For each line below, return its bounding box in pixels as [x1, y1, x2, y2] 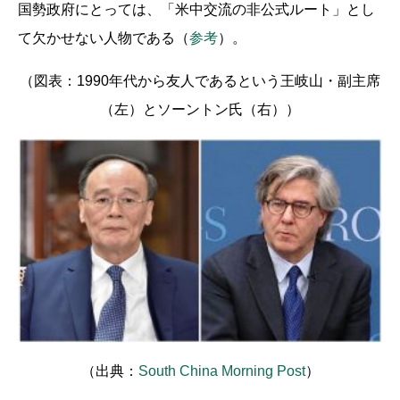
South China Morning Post [137, 363, 305, 379]
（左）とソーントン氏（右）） [100, 101, 300, 117]
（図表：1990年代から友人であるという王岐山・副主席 [20, 72, 380, 88]
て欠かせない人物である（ [18, 29, 189, 46]
